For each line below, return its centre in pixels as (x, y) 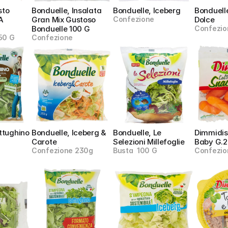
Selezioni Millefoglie (149, 142)
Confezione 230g (62, 150)
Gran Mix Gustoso (64, 20)
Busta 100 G (135, 150)
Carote (44, 142)
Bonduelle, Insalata (67, 10)
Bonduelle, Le (137, 133)
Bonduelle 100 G (61, 29)
